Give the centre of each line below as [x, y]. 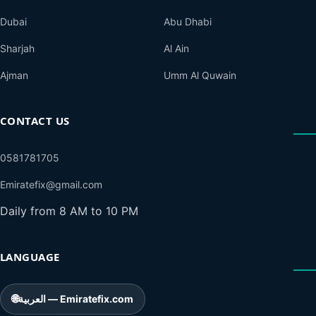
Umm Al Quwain [200, 75]
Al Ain [176, 48]
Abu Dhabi [188, 21]
